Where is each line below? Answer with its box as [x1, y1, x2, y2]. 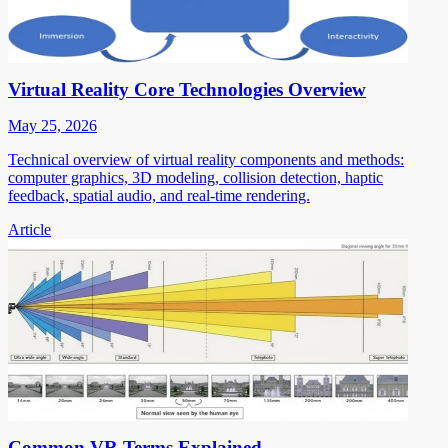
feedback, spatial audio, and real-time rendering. [8, 186, 310, 204]
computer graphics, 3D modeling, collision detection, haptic [8, 168, 383, 186]
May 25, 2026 [8, 116, 97, 134]
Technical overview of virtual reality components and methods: [8, 150, 404, 168]
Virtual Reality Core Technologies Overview [8, 78, 366, 100]
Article [8, 220, 51, 238]
